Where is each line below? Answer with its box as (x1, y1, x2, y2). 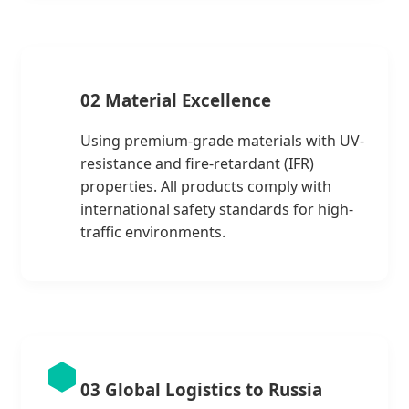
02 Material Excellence (80, 88, 271, 111)
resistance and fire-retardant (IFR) (80, 153, 314, 174)
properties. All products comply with (80, 176, 331, 197)
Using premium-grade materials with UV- (80, 131, 364, 152)
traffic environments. (80, 222, 225, 243)
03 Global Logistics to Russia (80, 378, 322, 402)
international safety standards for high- (80, 199, 353, 220)
